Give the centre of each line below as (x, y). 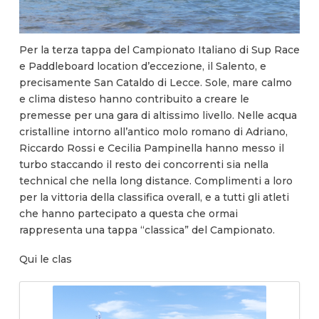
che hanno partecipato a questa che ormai (128, 213)
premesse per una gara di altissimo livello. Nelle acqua (158, 115)
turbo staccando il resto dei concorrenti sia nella (143, 164)
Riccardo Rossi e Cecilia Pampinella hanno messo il (151, 148)
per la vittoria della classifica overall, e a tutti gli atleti (154, 197)
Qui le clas (45, 260)
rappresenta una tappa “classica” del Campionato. (147, 230)
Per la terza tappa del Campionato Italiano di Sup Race (159, 49)
